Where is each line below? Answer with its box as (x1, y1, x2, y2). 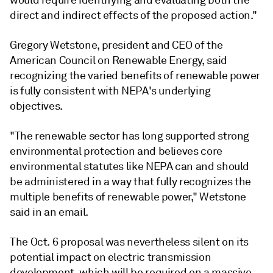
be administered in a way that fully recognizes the (10, 174, 252, 188)
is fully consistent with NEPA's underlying (10, 83, 211, 97)
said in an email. (10, 205, 88, 219)
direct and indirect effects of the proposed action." (10, 8, 257, 22)
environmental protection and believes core (10, 144, 222, 158)
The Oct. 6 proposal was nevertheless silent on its (10, 235, 249, 249)
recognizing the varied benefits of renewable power (10, 68, 261, 82)
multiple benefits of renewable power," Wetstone (10, 190, 247, 204)
